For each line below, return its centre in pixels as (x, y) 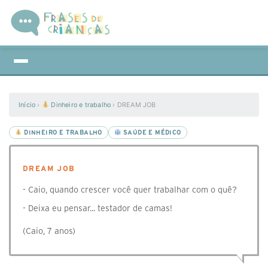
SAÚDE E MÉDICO (151, 133)
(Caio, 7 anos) (49, 231)
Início (27, 105)
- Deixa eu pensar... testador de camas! (98, 208)
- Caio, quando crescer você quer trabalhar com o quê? (130, 190)
